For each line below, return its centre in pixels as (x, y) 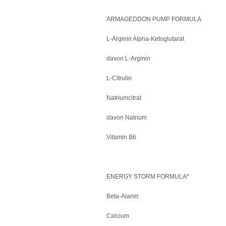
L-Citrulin (119, 78)
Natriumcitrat (124, 98)
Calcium (118, 216)
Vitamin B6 (121, 137)
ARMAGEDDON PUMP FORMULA (154, 19)
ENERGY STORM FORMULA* (148, 177)
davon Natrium (127, 118)
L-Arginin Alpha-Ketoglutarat (145, 39)
